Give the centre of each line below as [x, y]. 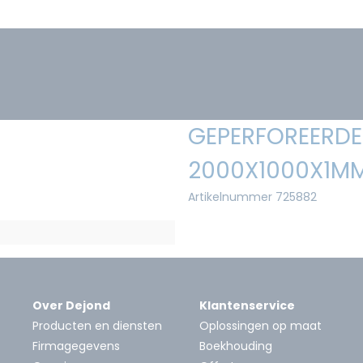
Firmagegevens [76, 346]
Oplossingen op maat [261, 325]
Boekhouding [236, 346]
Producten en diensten [97, 325]
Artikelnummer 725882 [252, 196]
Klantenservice [247, 305]
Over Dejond [71, 305]
